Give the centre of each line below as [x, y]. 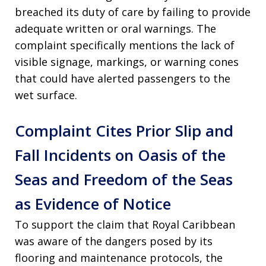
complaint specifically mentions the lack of [125, 45]
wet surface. [46, 95]
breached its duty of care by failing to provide [133, 12]
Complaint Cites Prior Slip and [124, 131]
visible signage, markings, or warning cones [127, 62]
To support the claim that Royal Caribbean [125, 225]
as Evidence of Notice [93, 204]
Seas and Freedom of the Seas [124, 180]
